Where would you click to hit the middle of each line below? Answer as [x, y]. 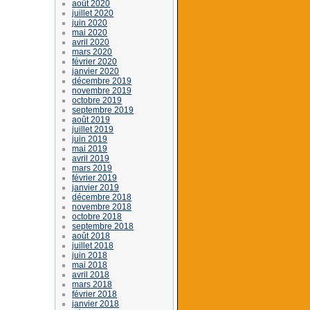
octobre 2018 [97, 216]
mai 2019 [90, 148]
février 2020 [95, 61]
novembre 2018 [102, 207]
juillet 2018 [93, 245]
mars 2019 [92, 168]
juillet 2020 [93, 13]
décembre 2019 [102, 81]
